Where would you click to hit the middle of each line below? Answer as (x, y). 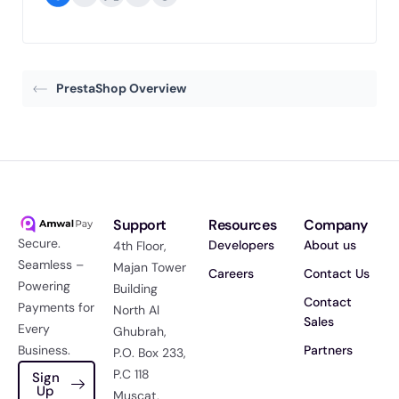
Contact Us (337, 274)
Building (135, 289)
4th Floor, (140, 246)
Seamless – (51, 265)
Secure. (39, 244)
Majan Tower (150, 268)
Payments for (56, 308)
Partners (328, 350)
